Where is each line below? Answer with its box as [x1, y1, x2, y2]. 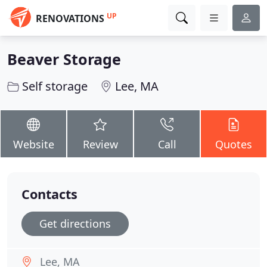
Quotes [215, 137, 252, 151]
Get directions [39, 216, 111, 231]
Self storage [22, 78, 88, 94]
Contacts [21, 185, 77, 203]
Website [13, 137, 54, 151]
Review [82, 137, 118, 151]
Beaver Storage [7, 49, 121, 69]
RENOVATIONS [36, 12, 104, 25]
